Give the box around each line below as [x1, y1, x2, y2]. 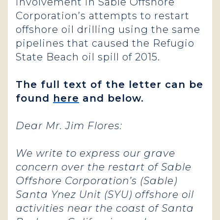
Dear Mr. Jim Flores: [16, 120, 122, 132]
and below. [79, 92, 144, 104]
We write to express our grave [16, 147, 175, 159]
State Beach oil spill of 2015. [16, 51, 166, 63]
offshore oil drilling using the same [16, 24, 200, 35]
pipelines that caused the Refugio [16, 37, 194, 49]
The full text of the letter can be [16, 79, 203, 90]
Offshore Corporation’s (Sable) [16, 175, 177, 187]
